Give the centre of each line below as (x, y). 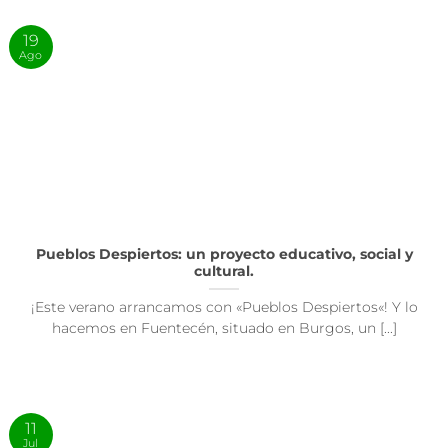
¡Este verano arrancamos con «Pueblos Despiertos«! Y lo (224, 307)
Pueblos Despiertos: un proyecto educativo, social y (224, 254)
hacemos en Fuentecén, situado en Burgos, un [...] (224, 328)
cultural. (224, 271)
